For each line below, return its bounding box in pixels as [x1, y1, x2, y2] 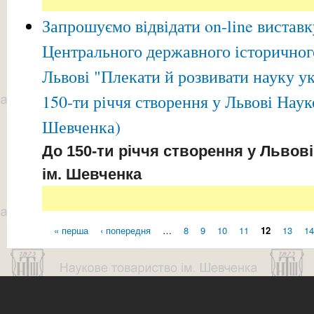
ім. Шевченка [42, 165, 142, 184]
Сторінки [18, 237, 74, 257]
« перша [53, 223, 88, 237]
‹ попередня [100, 223, 151, 237]
